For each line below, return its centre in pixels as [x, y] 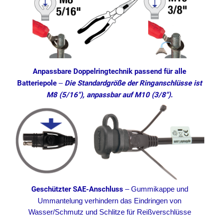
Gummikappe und [159, 189]
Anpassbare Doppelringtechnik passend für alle [109, 72]
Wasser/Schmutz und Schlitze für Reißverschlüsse [109, 212]
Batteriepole [38, 83]
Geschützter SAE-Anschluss [78, 189]
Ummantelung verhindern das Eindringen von [109, 200]
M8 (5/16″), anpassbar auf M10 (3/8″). [109, 95]
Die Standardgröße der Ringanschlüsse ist [133, 83]
